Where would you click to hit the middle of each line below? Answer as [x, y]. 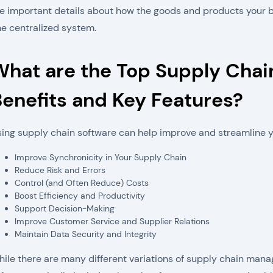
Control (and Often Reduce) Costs [82, 183]
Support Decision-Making [65, 208]
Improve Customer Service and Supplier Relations [112, 221]
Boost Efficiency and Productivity [80, 196]
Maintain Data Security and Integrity [86, 234]
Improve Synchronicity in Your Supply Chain [101, 157]
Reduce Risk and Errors [60, 170]
